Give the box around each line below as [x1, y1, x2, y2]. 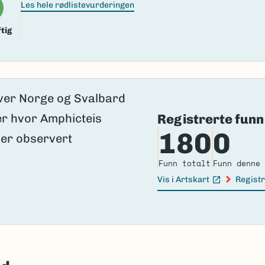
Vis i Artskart [157, 174, 209, 185]
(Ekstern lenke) [156, 180, 215, 190]
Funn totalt [158, 157, 211, 170]
